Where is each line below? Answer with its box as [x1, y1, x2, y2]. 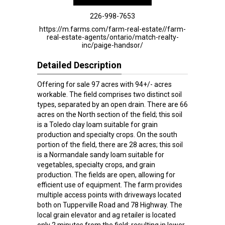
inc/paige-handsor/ [82, 41, 143, 49]
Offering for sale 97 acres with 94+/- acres [37, 80, 172, 88]
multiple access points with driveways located [37, 191, 181, 199]
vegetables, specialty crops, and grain [37, 161, 155, 169]
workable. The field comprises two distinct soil [37, 90, 182, 98]
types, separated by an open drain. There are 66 [37, 100, 188, 108]
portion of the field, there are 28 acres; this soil [37, 141, 183, 149]
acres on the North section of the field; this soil [37, 110, 182, 119]
